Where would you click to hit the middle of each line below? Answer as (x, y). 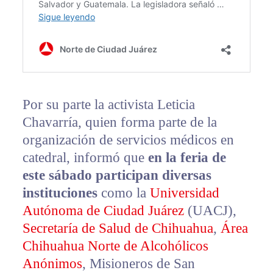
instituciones (60, 193)
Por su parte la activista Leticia (108, 104)
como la (123, 193)
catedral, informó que (85, 157)
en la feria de (187, 157)
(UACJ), (210, 210)
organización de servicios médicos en (128, 140)
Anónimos (52, 263)
